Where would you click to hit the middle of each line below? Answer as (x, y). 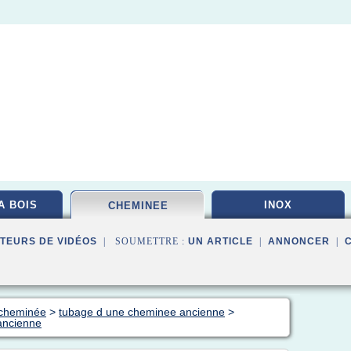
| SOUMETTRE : (143, 241)
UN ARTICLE (221, 241)
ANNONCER (299, 241)
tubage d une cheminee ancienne (142, 312)
